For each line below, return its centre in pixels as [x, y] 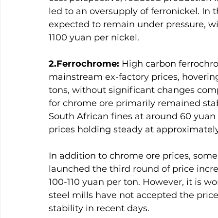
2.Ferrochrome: [84, 64]
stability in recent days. [99, 208]
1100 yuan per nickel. [94, 37]
